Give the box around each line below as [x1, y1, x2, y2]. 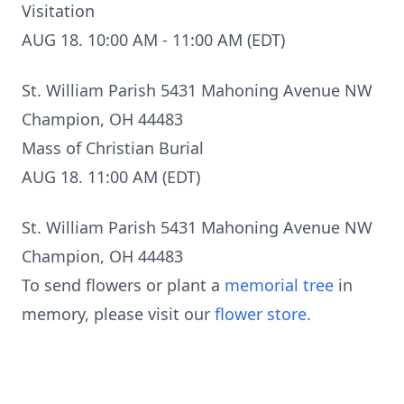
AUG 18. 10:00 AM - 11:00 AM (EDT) [22, 29, 285, 50]
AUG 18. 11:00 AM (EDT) [22, 166, 200, 188]
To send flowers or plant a [22, 274, 225, 296]
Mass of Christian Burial [22, 137, 204, 159]
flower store [215, 303, 307, 325]
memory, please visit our [22, 303, 215, 325]
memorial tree [225, 274, 334, 296]
